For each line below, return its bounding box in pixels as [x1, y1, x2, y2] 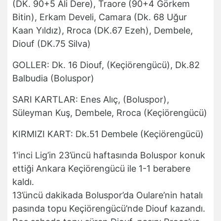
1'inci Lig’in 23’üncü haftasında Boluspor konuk [12, 150, 205, 161]
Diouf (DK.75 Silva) [12, 38, 91, 49]
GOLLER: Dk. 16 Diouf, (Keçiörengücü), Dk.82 [12, 60, 200, 71]
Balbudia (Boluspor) [12, 73, 94, 84]
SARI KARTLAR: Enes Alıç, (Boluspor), [12, 94, 169, 105]
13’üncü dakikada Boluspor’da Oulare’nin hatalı [12, 190, 203, 201]
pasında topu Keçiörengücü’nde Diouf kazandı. [12, 203, 205, 214]
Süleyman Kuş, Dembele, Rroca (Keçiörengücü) [12, 108, 207, 118]
